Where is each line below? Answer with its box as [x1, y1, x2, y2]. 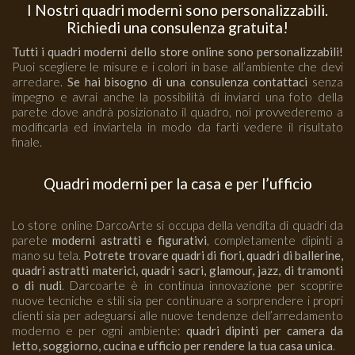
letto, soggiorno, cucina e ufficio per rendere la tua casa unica [12, 338, 333, 353]
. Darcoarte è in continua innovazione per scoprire [62, 278, 344, 293]
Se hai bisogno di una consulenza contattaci [67, 74, 308, 90]
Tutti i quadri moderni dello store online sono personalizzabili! [12, 44, 343, 59]
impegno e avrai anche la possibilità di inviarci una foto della [12, 90, 343, 105]
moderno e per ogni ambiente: [12, 323, 186, 338]
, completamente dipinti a [206, 233, 344, 248]
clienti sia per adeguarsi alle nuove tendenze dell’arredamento [12, 308, 343, 323]
